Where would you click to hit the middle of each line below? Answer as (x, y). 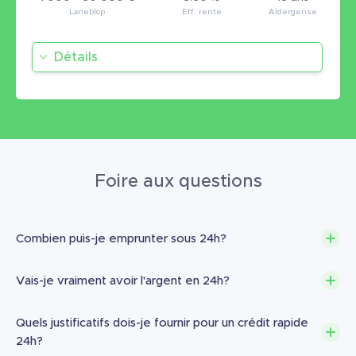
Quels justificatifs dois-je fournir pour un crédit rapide (162, 323)
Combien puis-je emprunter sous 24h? (121, 238)
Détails (76, 57)
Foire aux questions (178, 182)
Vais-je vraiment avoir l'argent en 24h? (123, 281)
